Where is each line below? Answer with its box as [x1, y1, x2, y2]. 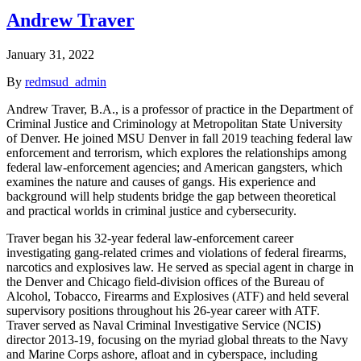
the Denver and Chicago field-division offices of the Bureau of [6, 274, 324, 288]
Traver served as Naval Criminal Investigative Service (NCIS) [6, 317, 321, 332]
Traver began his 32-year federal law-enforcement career [6, 230, 293, 245]
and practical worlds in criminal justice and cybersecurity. [6, 203, 297, 218]
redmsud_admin [25, 74, 106, 89]
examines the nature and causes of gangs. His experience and [6, 174, 316, 189]
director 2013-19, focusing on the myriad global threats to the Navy [6, 332, 348, 346]
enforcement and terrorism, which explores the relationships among [6, 145, 346, 160]
